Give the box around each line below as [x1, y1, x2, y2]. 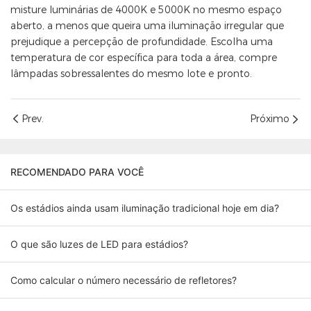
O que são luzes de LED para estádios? [10, 238, 188, 251]
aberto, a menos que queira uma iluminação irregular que [10, 19, 284, 33]
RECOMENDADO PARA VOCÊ [10, 166, 144, 178]
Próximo [250, 112, 289, 126]
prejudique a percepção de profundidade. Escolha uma [10, 35, 273, 49]
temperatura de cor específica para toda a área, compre [10, 51, 277, 65]
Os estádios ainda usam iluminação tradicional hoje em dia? [10, 202, 279, 215]
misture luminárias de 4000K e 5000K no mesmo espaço [10, 3, 282, 17]
